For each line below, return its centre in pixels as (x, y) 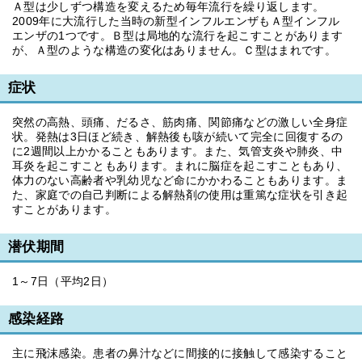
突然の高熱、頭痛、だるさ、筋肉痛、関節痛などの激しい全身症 (180, 122)
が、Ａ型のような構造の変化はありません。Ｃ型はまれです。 (174, 50)
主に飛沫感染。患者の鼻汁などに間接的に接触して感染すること (180, 353)
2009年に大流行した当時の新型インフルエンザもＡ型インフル (176, 21)
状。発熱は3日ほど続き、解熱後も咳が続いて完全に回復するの (178, 137)
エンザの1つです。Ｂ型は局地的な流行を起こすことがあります (178, 36)
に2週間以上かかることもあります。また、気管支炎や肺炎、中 (178, 151)
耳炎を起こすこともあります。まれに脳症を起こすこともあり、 (180, 166)
